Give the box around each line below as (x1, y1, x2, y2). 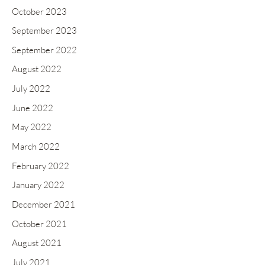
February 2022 (12, 160, 69, 172)
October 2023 (12, 5, 67, 17)
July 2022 (12, 83, 50, 95)
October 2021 (12, 218, 67, 230)
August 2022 (12, 63, 62, 75)
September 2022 (12, 44, 77, 56)
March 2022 (12, 140, 60, 152)
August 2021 (12, 237, 62, 249)
